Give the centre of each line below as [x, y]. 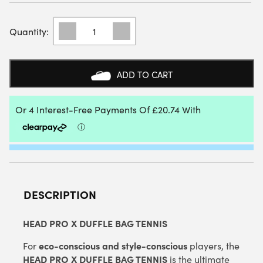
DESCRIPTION [60, 194]
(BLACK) [69, 96]
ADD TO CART [144, 75]
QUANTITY [73, 121]
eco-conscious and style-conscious [113, 245]
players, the [213, 245]
